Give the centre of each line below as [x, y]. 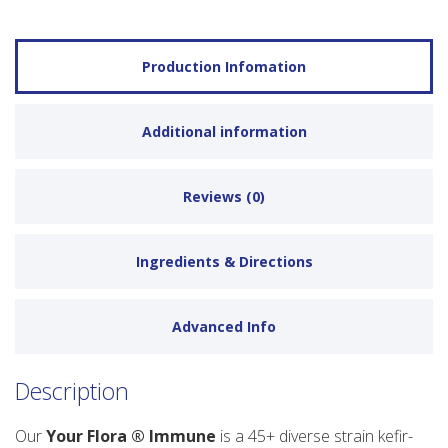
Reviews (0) [224, 197]
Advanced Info [224, 327]
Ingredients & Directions [224, 262]
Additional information [224, 132]
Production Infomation [224, 67]
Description [72, 391]
